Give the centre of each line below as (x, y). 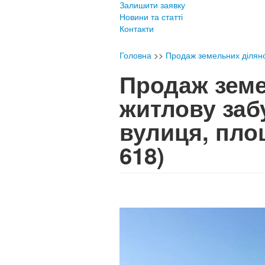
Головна (135, 55)
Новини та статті (151, 17)
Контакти (137, 28)
